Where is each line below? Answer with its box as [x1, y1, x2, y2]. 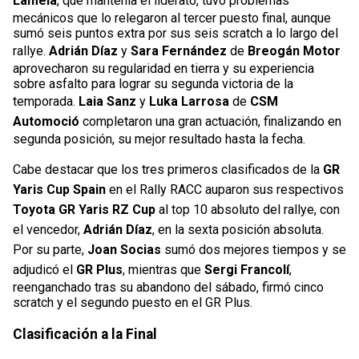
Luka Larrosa [149, 94, 229, 110]
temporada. [13, 94, 79, 110]
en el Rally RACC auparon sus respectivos [106, 182, 344, 198]
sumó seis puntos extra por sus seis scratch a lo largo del [13, 26, 338, 42]
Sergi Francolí [204, 262, 289, 278]
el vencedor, [13, 222, 83, 238]
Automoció [13, 114, 79, 130]
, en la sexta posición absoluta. [152, 222, 324, 238]
